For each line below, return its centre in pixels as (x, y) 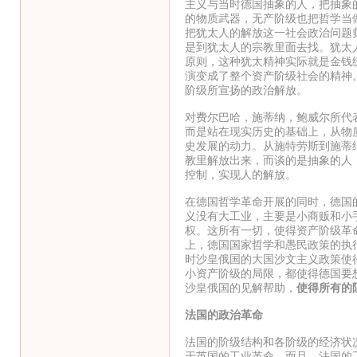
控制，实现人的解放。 (240, 174)
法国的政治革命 (224, 314)
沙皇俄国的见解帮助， (240, 287)
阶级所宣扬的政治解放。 (246, 90)
